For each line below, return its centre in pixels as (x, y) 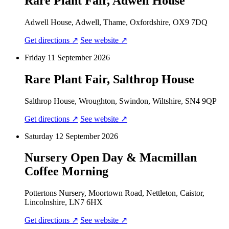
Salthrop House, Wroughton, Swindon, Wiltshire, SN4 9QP (121, 101)
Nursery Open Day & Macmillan (111, 158)
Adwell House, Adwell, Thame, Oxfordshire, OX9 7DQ (116, 22)
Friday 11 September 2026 (67, 57)
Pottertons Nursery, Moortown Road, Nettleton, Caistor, (114, 193)
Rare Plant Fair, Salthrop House (109, 79)
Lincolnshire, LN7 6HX (64, 202)
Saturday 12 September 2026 (71, 136)
